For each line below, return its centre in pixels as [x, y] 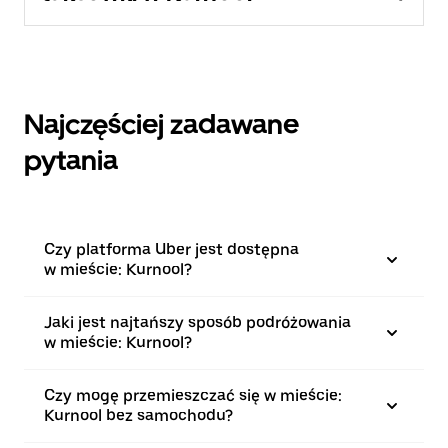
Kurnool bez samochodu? [138, 416]
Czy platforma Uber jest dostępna [171, 250]
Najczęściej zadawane [161, 124]
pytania [71, 160]
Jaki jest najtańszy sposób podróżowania [197, 323]
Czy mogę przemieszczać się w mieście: [193, 396]
